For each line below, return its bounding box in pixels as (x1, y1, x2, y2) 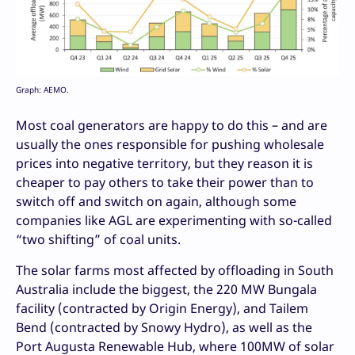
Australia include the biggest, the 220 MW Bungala (16, 280, 317, 298)
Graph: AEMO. (16, 83, 69, 95)
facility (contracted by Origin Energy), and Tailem (16, 299, 308, 317)
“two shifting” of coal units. (16, 230, 181, 248)
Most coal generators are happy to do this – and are (16, 116, 327, 134)
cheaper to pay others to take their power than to (16, 173, 314, 191)
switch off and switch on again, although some (16, 192, 296, 210)
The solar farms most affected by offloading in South (16, 261, 334, 279)
